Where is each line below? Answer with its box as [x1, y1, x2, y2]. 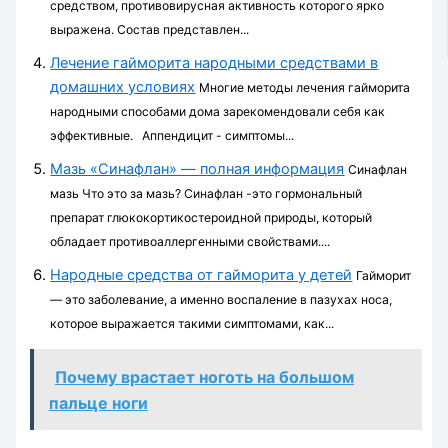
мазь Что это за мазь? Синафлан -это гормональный [50, 185, 363, 201]
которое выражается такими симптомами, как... [50, 315, 335, 331]
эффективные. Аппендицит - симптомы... [50, 127, 295, 143]
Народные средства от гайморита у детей [50, 265, 353, 284]
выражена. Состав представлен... [50, 21, 250, 37]
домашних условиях [50, 77, 196, 96]
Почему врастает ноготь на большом [55, 366, 355, 387]
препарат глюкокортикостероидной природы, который [50, 209, 373, 225]
